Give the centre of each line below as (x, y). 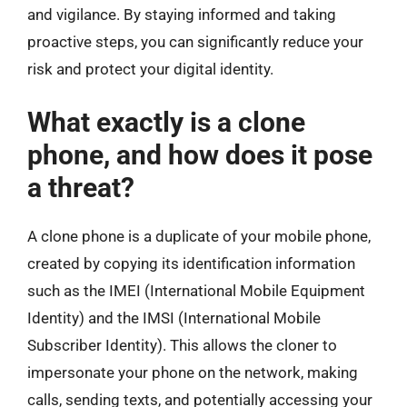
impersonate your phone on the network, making (193, 372)
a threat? (81, 187)
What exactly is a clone (166, 122)
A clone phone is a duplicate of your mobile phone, (199, 236)
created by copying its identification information (191, 263)
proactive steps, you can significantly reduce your (195, 42)
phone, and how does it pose (200, 154)
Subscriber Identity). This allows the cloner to (182, 345)
